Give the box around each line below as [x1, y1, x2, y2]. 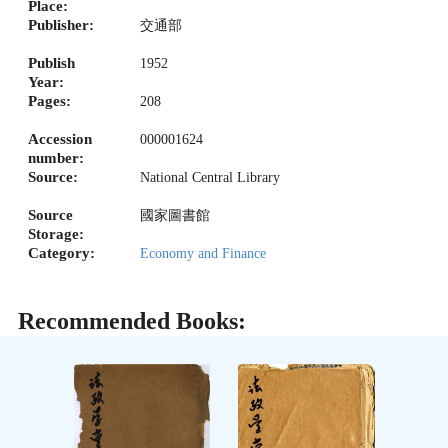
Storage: [28, 225, 84, 242]
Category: [28, 244, 95, 261]
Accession [28, 130, 92, 147]
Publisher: [28, 16, 94, 33]
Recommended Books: [18, 308, 247, 335]
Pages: [28, 92, 71, 109]
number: [28, 149, 84, 166]
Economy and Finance [140, 245, 266, 261]
